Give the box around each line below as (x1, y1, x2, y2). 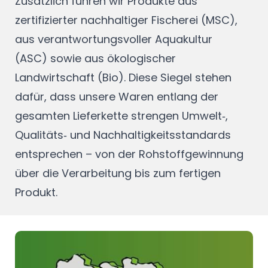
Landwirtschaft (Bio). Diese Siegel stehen (15, 69, 232, 85)
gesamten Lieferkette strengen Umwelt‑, (15, 108, 228, 123)
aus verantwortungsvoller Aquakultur (15, 31, 212, 47)
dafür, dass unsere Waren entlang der (15, 89, 218, 104)
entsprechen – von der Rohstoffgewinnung (15, 146, 243, 162)
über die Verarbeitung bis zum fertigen (15, 165, 221, 181)
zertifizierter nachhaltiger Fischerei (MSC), (15, 12, 237, 28)
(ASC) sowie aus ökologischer (15, 50, 176, 66)
